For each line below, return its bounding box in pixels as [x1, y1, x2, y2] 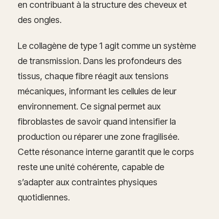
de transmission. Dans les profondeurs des [18, 55, 182, 66]
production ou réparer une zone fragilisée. [18, 131, 179, 142]
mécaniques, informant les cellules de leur [18, 86, 176, 96]
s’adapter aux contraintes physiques [18, 176, 157, 187]
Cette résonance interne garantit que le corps [18, 146, 194, 157]
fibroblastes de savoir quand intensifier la [18, 116, 176, 127]
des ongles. [18, 14, 62, 25]
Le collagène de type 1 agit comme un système [18, 40, 196, 51]
